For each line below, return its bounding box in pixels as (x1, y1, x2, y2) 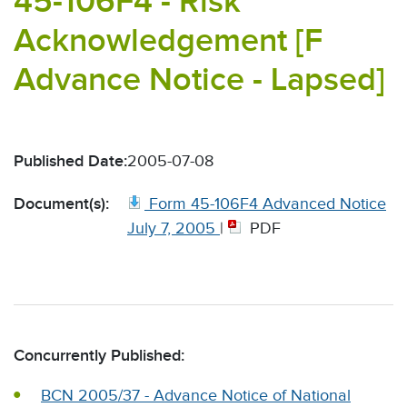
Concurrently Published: (14, 346, 184, 364)
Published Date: (14, 152, 127, 170)
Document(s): (14, 194, 109, 213)
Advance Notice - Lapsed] (14, 61, 385, 97)
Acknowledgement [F (14, 22, 323, 58)
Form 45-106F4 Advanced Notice (149, 194, 386, 213)
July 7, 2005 (127, 219, 215, 237)
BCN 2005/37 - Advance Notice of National (41, 386, 351, 404)
